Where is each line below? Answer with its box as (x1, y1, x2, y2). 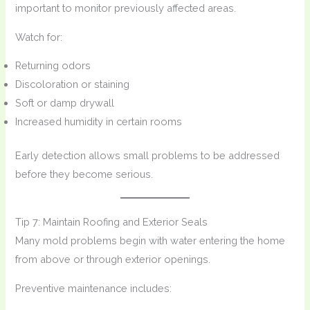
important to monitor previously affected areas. (15, 2, 237, 15)
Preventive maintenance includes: (15, 282, 172, 294)
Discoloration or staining (15, 78, 130, 91)
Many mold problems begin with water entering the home (15, 235, 286, 247)
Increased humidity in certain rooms (15, 116, 183, 128)
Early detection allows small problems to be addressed (15, 149, 280, 162)
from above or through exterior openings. (15, 253, 211, 266)
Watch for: (15, 30, 63, 43)
